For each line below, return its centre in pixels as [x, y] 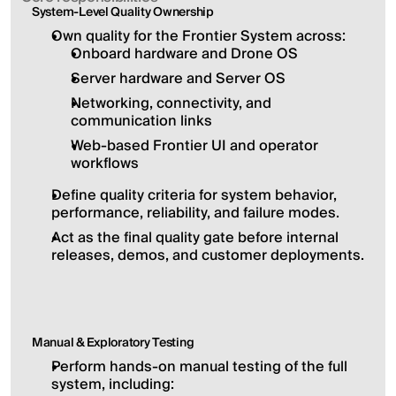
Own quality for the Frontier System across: [198, 36]
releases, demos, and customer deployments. [208, 255]
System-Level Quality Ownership [123, 12]
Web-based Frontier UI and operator [194, 146]
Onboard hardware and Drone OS [184, 54]
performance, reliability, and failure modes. [195, 213]
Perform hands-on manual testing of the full [199, 367]
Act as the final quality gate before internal [195, 238]
